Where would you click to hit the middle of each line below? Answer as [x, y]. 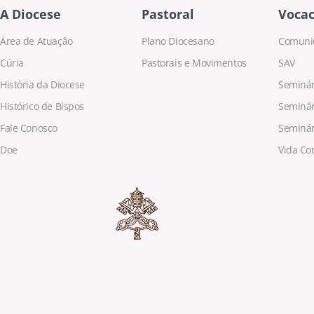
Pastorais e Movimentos [194, 62]
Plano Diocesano [178, 41]
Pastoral [168, 14]
